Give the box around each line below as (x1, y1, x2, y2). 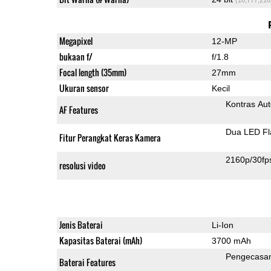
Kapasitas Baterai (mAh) (59, 233, 142, 247)
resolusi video (59, 158, 106, 172)
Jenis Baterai (59, 218, 103, 231)
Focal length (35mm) (59, 65, 126, 79)
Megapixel (59, 34, 93, 47)
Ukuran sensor (59, 81, 109, 94)
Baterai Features (59, 255, 116, 269)
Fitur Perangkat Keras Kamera (59, 131, 161, 144)
